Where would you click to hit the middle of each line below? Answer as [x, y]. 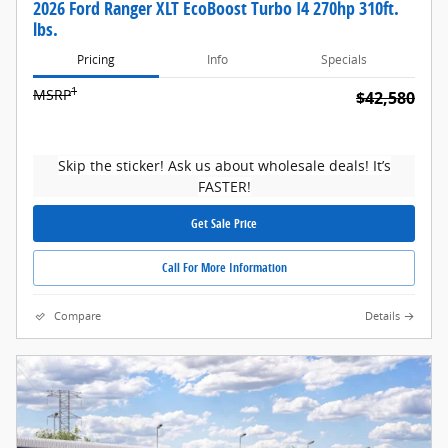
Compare [77, 315]
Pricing [96, 59]
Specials [343, 59]
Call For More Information [224, 268]
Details [382, 315]
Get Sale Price [224, 223]
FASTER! [224, 187]
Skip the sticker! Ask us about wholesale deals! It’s [224, 166]
